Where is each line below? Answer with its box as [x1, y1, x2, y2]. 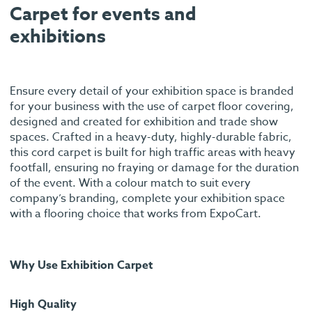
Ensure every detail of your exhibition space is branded [10, 82, 294, 100]
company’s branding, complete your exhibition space [10, 189, 285, 207]
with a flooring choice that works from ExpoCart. [10, 205, 261, 222]
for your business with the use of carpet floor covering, [10, 97, 294, 115]
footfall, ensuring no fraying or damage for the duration [10, 159, 299, 176]
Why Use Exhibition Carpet [10, 256, 153, 274]
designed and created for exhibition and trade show [10, 113, 278, 130]
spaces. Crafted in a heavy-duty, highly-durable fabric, [10, 128, 292, 146]
